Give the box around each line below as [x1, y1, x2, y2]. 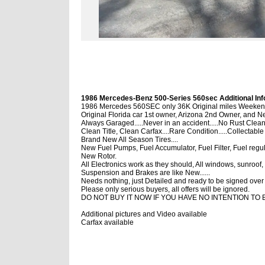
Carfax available [81, 218, 134, 227]
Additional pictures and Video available [81, 209, 207, 218]
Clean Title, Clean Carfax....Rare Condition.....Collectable [81, 127, 264, 135]
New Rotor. [81, 151, 117, 160]
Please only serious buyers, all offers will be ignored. [81, 185, 250, 193]
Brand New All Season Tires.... [81, 135, 178, 144]
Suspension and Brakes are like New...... [81, 168, 210, 177]
